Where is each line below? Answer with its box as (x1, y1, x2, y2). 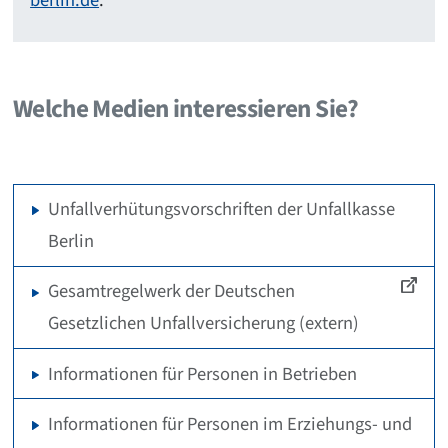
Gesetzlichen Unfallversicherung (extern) (48, 310, 360, 337)
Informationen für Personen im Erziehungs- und (48, 410, 413, 437)
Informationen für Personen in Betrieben (48, 360, 358, 387)
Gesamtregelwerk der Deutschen (48, 278, 296, 305)
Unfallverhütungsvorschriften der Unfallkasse (48, 196, 396, 223)
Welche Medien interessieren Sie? (12, 90, 359, 127)
